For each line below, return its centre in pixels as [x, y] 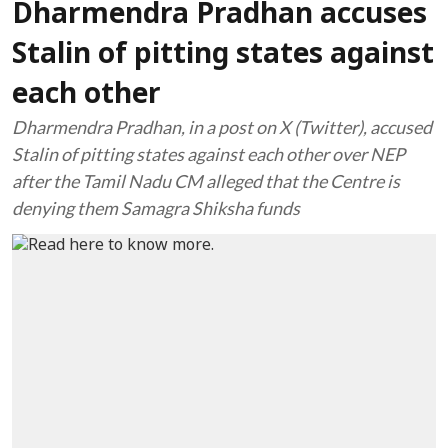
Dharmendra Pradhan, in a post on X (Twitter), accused [222, 127]
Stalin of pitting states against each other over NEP [208, 154]
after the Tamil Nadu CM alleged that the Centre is [206, 181]
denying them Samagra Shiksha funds [156, 208]
